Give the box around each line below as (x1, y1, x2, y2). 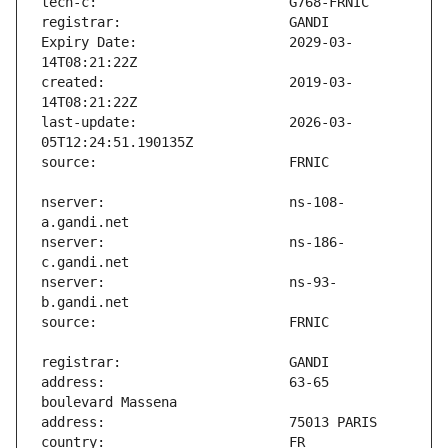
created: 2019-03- (41, 74, 353, 91)
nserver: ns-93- (41, 274, 337, 291)
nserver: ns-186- (41, 234, 345, 251)
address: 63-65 (41, 374, 329, 391)
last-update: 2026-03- (41, 114, 353, 131)
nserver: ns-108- (41, 194, 345, 211)
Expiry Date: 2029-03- (41, 34, 353, 51)
